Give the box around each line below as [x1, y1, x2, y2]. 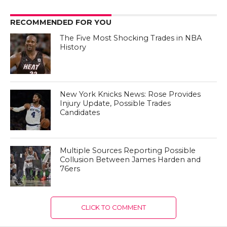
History [60, 43, 87, 52]
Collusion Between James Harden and [60, 155, 201, 165]
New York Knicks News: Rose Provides [60, 90, 201, 99]
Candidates [60, 108, 100, 118]
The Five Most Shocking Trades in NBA [60, 33, 202, 43]
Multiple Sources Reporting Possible [60, 146, 196, 156]
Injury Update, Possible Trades [60, 99, 171, 108]
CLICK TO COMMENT [81, 204, 146, 212]
